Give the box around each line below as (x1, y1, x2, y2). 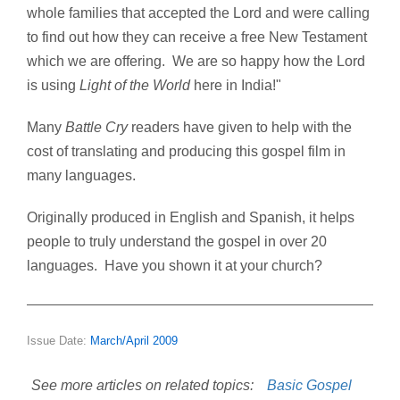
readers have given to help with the (128, 120, 352, 136)
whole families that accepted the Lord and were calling (27, 5, 370, 21)
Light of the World (79, 78, 190, 94)
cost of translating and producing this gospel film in (27, 144, 346, 160)
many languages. (27, 168, 136, 184)
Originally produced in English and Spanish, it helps (27, 210, 354, 226)
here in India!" (190, 78, 281, 94)
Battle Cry (65, 120, 128, 136)
